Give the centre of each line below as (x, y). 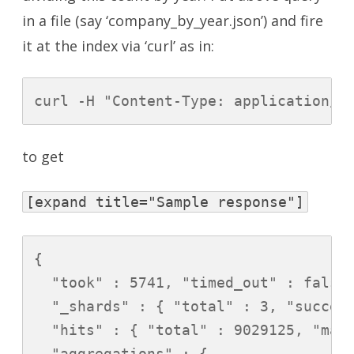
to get (43, 157)
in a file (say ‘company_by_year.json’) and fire (173, 21)
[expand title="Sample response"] (165, 202)
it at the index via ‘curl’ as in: (118, 46)
